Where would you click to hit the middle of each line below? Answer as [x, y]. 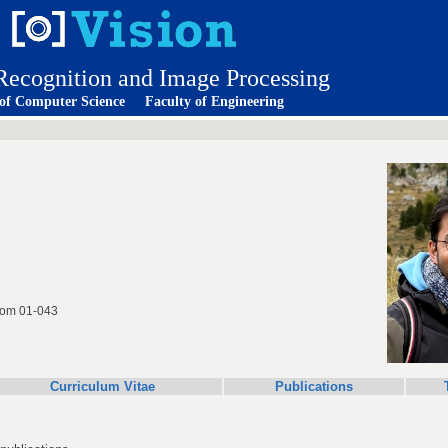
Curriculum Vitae [102, 386]
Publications [314, 386]
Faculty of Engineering [214, 101]
